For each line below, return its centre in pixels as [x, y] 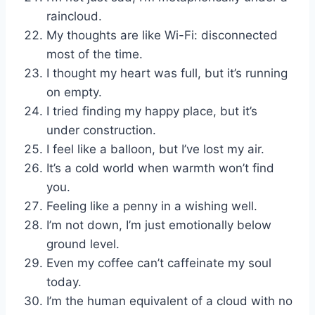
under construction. [101, 130]
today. [64, 282]
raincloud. [74, 16]
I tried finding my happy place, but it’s [152, 111]
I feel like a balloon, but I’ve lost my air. [155, 149]
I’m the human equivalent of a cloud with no [169, 301]
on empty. [74, 92]
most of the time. [95, 54]
